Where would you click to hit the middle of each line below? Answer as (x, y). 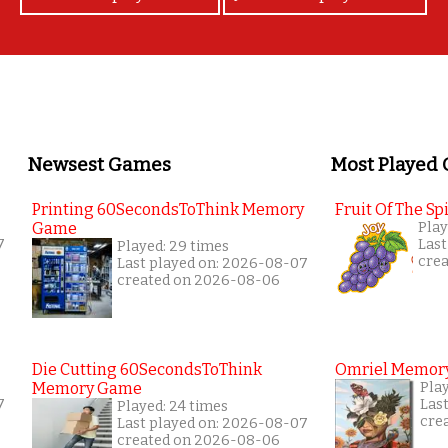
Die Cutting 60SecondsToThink (147, 369)
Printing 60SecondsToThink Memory (168, 209)
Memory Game (87, 388)
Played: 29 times (173, 246)
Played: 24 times (172, 406)
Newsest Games (99, 164)
